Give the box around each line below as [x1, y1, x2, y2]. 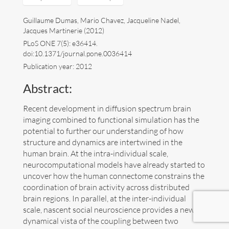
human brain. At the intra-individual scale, [22, 148, 168, 159]
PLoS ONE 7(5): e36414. [22, 39, 98, 48]
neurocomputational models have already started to [22, 159, 205, 170]
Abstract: [22, 81, 72, 96]
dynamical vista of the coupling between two [22, 216, 178, 226]
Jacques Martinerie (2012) [22, 26, 104, 35]
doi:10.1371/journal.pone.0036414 [22, 49, 132, 58]
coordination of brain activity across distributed [22, 182, 190, 193]
